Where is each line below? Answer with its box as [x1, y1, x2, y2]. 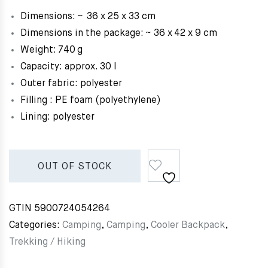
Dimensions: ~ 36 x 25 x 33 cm [20, 12, 156, 22]
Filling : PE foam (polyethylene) [20, 96, 161, 106]
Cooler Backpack [151, 221, 225, 231]
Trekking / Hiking [9, 237, 86, 248]
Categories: [9, 221, 62, 231]
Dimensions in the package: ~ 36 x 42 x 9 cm [20, 29, 217, 39]
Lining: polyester [20, 112, 95, 123]
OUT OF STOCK [38, 162, 112, 172]
